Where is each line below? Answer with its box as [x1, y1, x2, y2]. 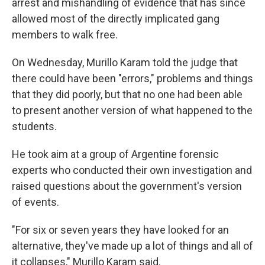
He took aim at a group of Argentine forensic [12, 148, 219, 160]
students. [12, 120, 57, 132]
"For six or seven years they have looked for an [12, 224, 229, 236]
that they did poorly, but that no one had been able [12, 88, 243, 101]
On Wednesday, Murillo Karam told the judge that [12, 56, 238, 69]
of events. [12, 196, 59, 208]
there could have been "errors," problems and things [12, 72, 253, 85]
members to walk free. [12, 28, 118, 41]
